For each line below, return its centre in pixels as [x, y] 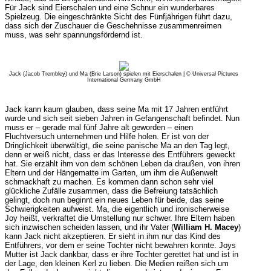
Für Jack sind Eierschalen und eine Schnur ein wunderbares [109, 8]
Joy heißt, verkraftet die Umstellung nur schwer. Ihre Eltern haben [119, 218]
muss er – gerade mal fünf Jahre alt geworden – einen [99, 127]
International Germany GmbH [124, 80]
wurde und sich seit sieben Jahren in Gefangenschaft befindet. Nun [122, 118]
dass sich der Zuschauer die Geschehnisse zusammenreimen [113, 26]
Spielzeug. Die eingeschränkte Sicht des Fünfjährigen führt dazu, [118, 17]
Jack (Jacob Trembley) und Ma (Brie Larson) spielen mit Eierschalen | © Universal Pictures [124, 74]
